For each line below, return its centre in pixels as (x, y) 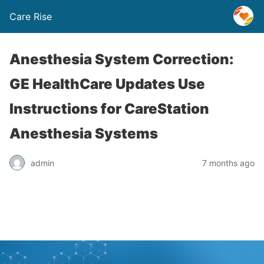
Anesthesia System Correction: (122, 59)
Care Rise (31, 16)
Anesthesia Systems (84, 133)
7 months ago (228, 163)
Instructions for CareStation (109, 109)
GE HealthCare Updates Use (107, 84)
